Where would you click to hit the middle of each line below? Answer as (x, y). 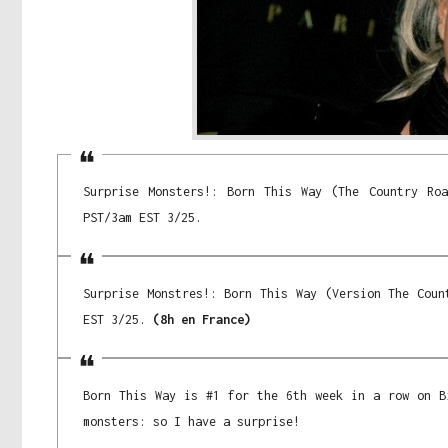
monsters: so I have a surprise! (191, 422)
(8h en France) (202, 320)
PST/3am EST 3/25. (142, 218)
